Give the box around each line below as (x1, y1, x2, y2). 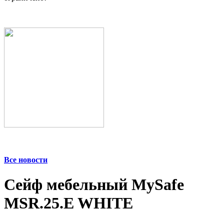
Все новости (4, 155, 47, 164)
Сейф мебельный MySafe (4, 175, 184, 193)
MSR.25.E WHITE (4, 193, 133, 212)
